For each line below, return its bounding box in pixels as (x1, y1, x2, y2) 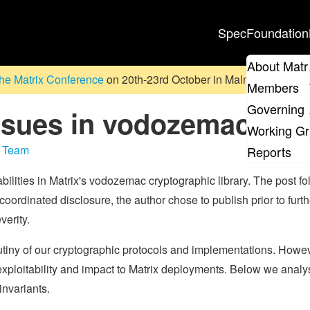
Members (247, 78, 299, 97)
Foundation (246, 23, 309, 42)
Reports (247, 143, 291, 161)
